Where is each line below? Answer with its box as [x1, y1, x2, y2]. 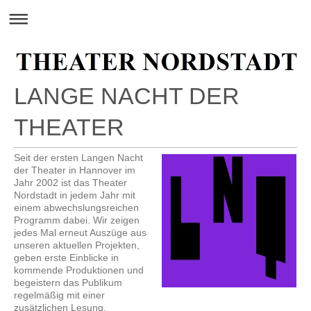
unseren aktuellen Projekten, [14, 239, 140, 251]
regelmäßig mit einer [14, 289, 105, 301]
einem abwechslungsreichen [14, 202, 139, 214]
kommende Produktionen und [14, 264, 144, 276]
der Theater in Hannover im [14, 165, 135, 176]
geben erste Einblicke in [14, 252, 119, 264]
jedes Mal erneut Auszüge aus [14, 227, 146, 239]
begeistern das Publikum [14, 277, 122, 289]
